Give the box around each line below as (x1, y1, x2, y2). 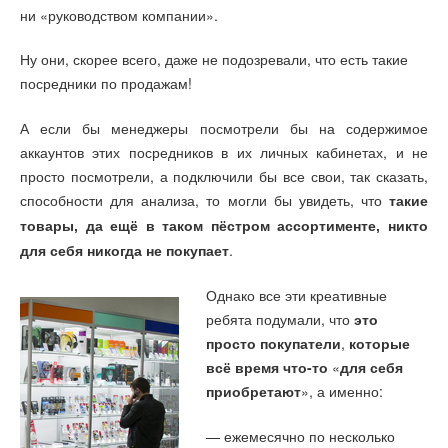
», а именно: (301, 381, 384, 402)
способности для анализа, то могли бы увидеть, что (20, 189, 389, 210)
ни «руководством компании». (20, 4, 218, 25)
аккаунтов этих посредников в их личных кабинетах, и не (20, 141, 428, 162)
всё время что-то (206, 357, 329, 378)
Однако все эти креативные (206, 285, 388, 306)
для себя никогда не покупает (20, 242, 229, 259)
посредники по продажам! (20, 73, 192, 94)
